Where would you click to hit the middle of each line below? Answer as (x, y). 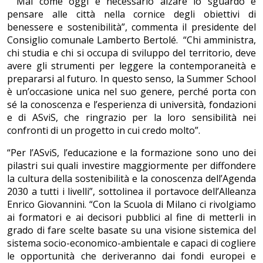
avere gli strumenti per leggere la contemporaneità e (131, 66)
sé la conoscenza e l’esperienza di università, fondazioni (131, 105)
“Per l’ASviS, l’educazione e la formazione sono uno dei (131, 153)
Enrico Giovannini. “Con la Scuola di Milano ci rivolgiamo (131, 205)
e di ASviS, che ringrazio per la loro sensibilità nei (131, 118)
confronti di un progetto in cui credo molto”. (105, 131)
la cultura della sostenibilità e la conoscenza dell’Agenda (131, 179)
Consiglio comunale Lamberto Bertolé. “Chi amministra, (131, 40)
